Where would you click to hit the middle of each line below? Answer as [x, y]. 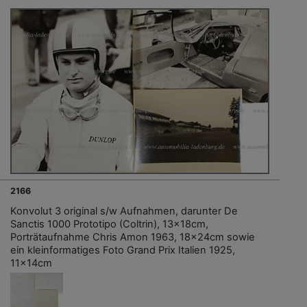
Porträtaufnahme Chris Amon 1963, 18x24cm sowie [133, 237]
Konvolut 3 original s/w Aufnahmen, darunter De [124, 211]
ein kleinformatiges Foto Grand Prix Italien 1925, [123, 250]
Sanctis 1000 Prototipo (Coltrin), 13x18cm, [109, 224]
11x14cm [31, 263]
